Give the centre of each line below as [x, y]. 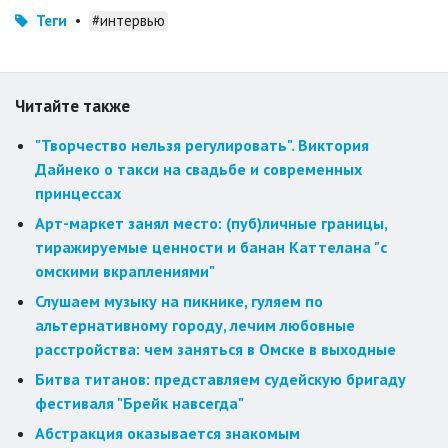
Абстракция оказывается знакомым [167, 433]
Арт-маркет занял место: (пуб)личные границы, [211, 223]
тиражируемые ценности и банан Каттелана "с [211, 247]
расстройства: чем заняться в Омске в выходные [215, 349]
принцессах [78, 193]
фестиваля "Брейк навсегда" [139, 403]
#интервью [128, 21]
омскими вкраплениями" [125, 271]
